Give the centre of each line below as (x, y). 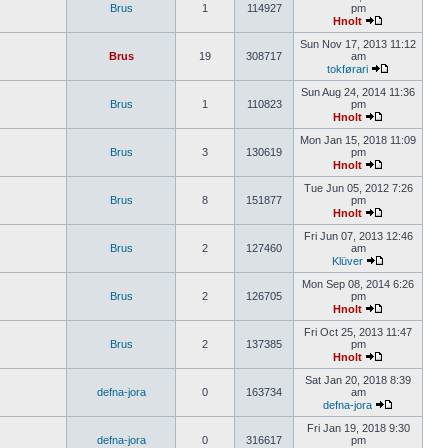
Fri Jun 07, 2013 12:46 (358, 236)
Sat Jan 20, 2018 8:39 (358, 380)
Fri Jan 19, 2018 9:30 (358, 428)
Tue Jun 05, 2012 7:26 (358, 188)
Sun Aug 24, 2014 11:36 (358, 92)
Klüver (347, 261)
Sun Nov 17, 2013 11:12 (358, 44)
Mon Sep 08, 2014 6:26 (358, 284)
